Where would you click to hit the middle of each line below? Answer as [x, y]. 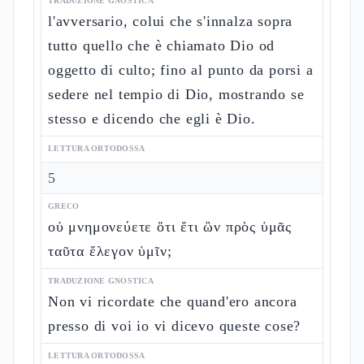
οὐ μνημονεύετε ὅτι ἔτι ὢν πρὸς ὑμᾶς [170, 227]
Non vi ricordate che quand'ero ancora [173, 301]
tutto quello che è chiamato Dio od [162, 45]
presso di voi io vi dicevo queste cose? [175, 326]
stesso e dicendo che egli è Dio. [152, 119]
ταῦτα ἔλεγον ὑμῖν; [110, 251]
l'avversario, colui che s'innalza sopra [171, 21]
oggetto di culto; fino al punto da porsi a [181, 70]
